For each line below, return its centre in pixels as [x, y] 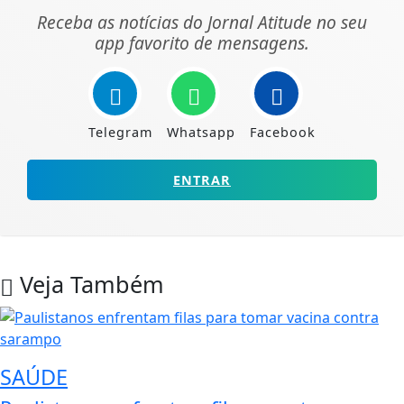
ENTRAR [202, 180]
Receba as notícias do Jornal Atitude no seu [202, 23]
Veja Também [89, 285]
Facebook [283, 133]
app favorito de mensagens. [202, 43]
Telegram [120, 133]
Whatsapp [201, 133]
